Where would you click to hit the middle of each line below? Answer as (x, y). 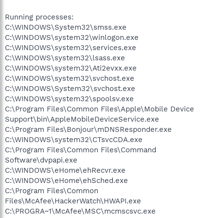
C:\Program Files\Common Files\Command (81, 150)
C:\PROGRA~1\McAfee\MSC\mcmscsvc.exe (80, 211)
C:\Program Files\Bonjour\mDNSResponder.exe (88, 129)
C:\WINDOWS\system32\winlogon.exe (72, 37)
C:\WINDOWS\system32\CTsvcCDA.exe (74, 139)
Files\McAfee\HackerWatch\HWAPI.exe (73, 201)
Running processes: (39, 17)
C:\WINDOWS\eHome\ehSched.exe (66, 180)
